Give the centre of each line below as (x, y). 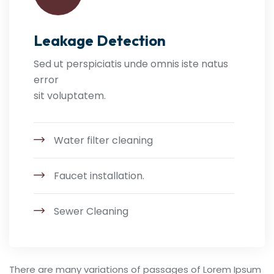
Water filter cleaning (103, 140)
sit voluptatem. (70, 96)
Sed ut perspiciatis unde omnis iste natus (131, 64)
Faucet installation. (99, 176)
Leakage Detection (100, 40)
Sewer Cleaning (91, 211)
